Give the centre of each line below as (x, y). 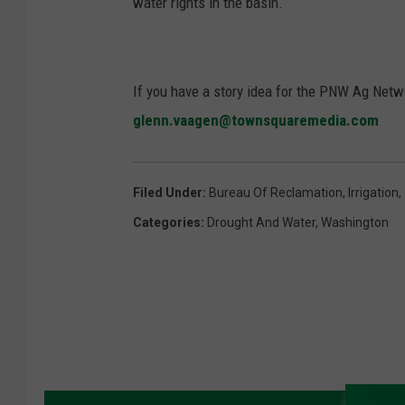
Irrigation (373, 193)
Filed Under (168, 193)
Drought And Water (261, 223)
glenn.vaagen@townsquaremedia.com (256, 121)
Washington (355, 223)
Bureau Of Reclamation (276, 193)
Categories (167, 223)
